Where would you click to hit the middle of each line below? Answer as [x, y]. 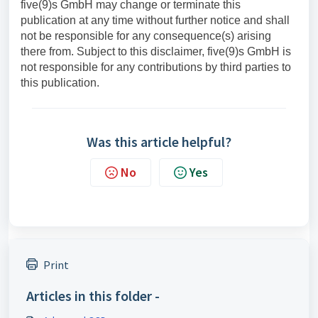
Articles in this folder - [93, 296]
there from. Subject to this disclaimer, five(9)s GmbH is [156, 52]
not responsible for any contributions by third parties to [156, 67]
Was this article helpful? [159, 142]
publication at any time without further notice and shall [155, 21]
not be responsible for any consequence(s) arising [146, 36]
